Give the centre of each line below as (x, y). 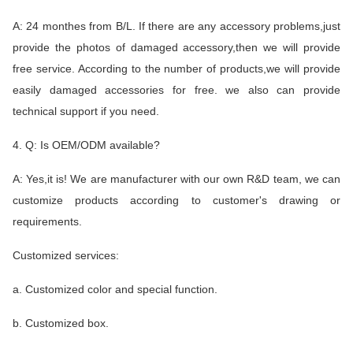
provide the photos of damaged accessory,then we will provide (176, 47)
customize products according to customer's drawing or (176, 200)
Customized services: (66, 255)
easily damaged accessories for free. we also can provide (176, 89)
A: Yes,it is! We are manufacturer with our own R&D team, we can (176, 178)
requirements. (47, 221)
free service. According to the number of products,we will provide (176, 68)
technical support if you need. (86, 111)
